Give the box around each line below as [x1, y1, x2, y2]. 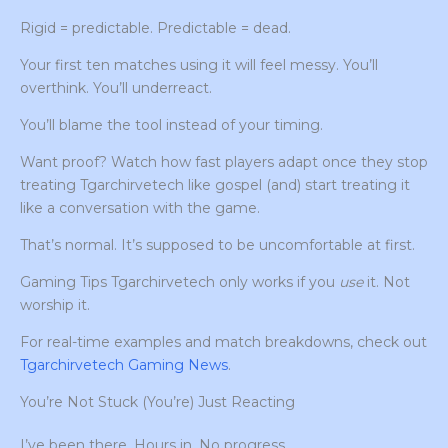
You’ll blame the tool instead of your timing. [20, 116, 323, 135]
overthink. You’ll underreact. [20, 79, 212, 98]
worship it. [20, 296, 90, 315]
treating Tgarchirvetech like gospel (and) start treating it [20, 176, 410, 195]
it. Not [363, 273, 410, 292]
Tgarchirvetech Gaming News [20, 356, 228, 375]
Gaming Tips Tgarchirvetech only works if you [20, 273, 339, 292]
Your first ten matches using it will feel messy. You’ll [20, 56, 378, 75]
